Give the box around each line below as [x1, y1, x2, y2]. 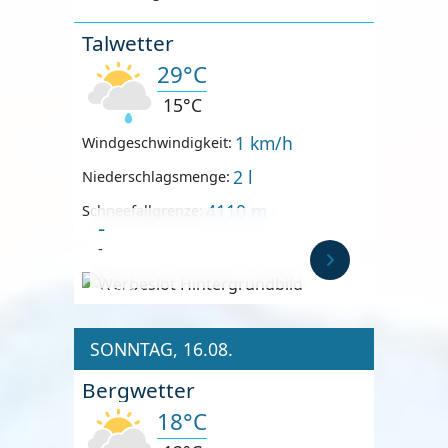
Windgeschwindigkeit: [82, 133, 232, 153]
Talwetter [82, 28, 174, 57]
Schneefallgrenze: [82, 201, 203, 221]
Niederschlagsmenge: [82, 167, 230, 187]
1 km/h [235, 130, 294, 155]
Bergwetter [82, 375, 195, 404]
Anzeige [90, 280, 144, 300]
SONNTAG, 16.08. [90, 336, 233, 361]
